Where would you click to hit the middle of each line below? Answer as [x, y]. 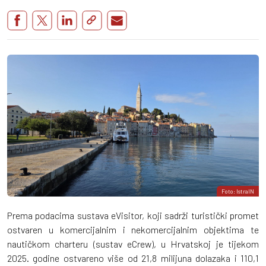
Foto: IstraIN [238, 191]
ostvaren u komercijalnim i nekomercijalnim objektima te [133, 229]
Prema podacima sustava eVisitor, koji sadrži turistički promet [133, 215]
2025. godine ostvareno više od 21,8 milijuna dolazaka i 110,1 [133, 258]
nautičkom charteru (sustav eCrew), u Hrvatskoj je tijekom [133, 243]
